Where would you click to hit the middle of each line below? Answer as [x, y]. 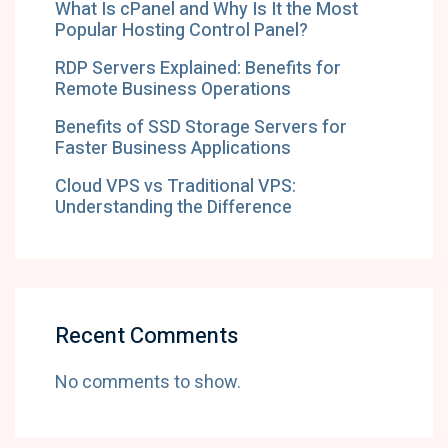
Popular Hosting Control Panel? [181, 30]
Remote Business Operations [173, 89]
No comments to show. [148, 382]
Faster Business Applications [173, 148]
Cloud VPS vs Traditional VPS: [175, 186]
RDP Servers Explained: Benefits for [198, 68]
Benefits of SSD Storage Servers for [201, 127]
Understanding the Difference [173, 207]
